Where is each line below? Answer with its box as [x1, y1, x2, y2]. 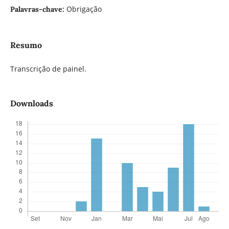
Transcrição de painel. [10, 64, 86, 74]
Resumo [10, 40, 42, 51]
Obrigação [66, 4, 102, 14]
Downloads [10, 98, 53, 109]
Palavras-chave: [10, 4, 66, 14]
